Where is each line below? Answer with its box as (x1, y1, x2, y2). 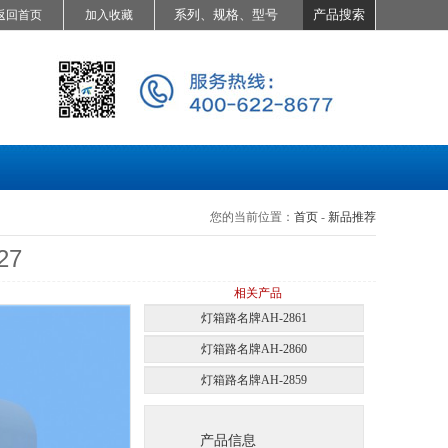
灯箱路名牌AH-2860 (201, 342, 307, 356)
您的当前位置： (210, 210, 294, 224)
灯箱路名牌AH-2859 (201, 373, 307, 387)
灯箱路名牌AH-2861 (201, 311, 307, 325)
